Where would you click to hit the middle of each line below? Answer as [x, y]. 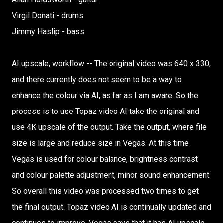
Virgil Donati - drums [48, 16]
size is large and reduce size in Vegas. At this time [100, 143]
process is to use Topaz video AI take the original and [106, 111]
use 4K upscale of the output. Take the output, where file [109, 127]
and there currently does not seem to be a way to [97, 79]
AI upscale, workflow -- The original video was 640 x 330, [111, 63]
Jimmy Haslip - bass [48, 32]
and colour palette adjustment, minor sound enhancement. [111, 175]
